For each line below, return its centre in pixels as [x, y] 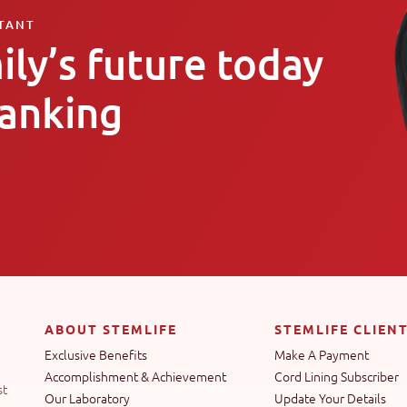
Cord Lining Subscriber [337, 377]
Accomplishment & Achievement [135, 377]
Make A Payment [322, 355]
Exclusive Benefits [96, 355]
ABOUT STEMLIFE [111, 329]
